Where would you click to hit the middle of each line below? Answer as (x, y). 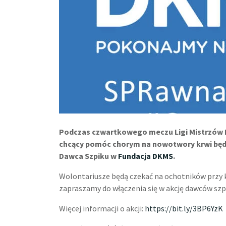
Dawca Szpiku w (89, 156)
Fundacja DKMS (146, 156)
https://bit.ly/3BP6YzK (184, 208)
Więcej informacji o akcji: (102, 208)
